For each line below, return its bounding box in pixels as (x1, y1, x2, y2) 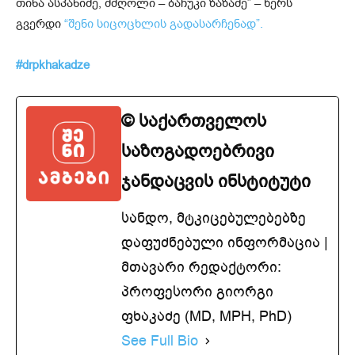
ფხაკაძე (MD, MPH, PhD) (121, 306, 292, 326)
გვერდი (16, 15, 64, 32)
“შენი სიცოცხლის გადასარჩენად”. (64, 15, 263, 32)
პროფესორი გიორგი (121, 281, 273, 301)
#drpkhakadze (16, 56, 90, 73)
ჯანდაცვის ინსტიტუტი (121, 169, 311, 193)
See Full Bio (121, 330, 198, 350)
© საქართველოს (121, 109, 266, 133)
